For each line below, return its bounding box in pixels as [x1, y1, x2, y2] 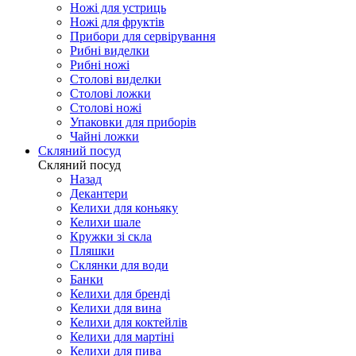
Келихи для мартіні [70, 329, 174, 343]
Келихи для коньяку [70, 200, 178, 215]
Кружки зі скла [70, 229, 152, 243]
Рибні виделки [70, 43, 149, 57]
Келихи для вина [70, 300, 161, 315]
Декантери [70, 186, 128, 200]
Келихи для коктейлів [70, 315, 188, 329]
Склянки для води [70, 257, 168, 272]
